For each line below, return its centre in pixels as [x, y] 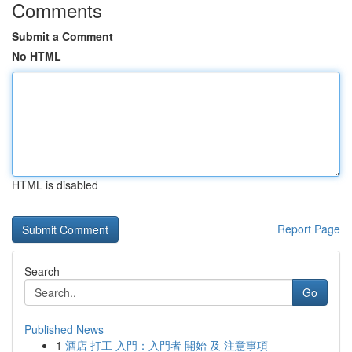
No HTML [37, 56]
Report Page [309, 229]
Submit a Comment [62, 36]
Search [42, 271]
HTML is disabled [55, 185]
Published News [64, 329]
